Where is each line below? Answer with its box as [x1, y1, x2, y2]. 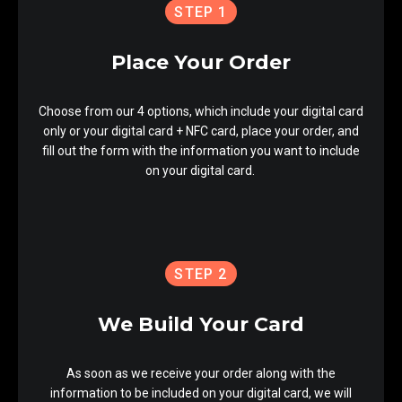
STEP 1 [174, 4, 228, 21]
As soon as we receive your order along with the [66, 366, 336, 380]
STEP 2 [174, 266, 228, 283]
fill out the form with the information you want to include [42, 144, 360, 158]
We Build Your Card [98, 312, 304, 336]
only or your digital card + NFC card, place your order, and [43, 124, 359, 138]
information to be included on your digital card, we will [50, 386, 352, 400]
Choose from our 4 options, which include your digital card [39, 104, 363, 118]
